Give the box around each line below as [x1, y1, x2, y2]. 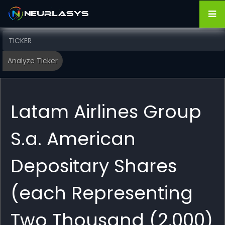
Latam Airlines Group [11, 99, 201, 125]
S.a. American [11, 126, 136, 152]
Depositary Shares [11, 153, 177, 179]
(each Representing [11, 180, 193, 206]
